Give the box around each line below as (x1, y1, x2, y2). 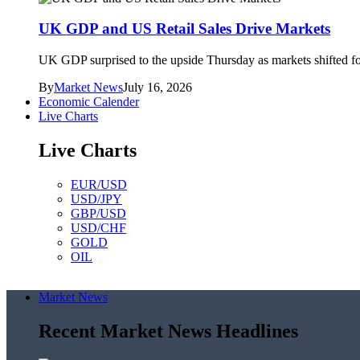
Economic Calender (39, 94, 139, 108)
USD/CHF (71, 220, 126, 235)
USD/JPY (71, 191, 122, 206)
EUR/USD (71, 177, 127, 191)
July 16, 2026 (123, 80, 192, 94)
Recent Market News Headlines (39, 320, 298, 342)
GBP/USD (71, 206, 126, 220)
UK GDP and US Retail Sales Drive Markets (39, 20, 330, 38)
